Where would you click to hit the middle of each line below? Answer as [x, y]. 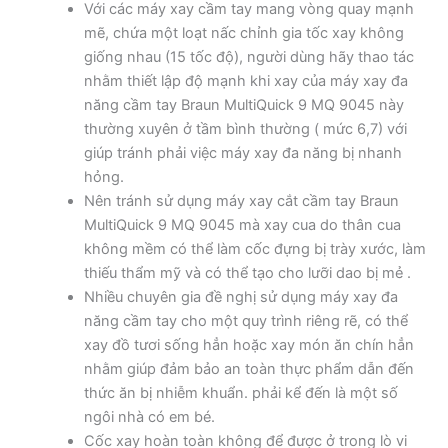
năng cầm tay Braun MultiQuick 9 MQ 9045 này [243, 104]
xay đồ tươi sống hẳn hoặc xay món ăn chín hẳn [248, 344]
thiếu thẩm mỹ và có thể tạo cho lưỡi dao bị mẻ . [247, 272]
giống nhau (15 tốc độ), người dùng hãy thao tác [248, 56]
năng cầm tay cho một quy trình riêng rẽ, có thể [245, 320]
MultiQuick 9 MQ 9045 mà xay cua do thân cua [242, 224]
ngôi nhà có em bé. [149, 416]
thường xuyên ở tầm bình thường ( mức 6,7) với [245, 128]
